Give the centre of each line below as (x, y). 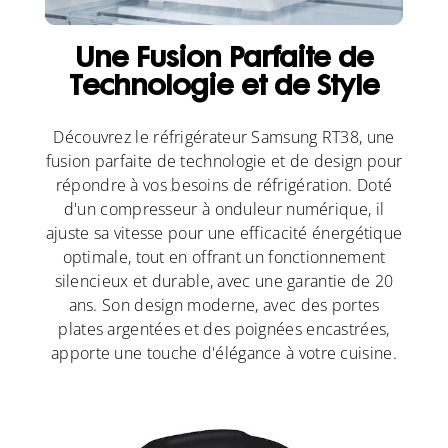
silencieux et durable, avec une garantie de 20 (224, 281)
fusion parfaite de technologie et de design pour (224, 161)
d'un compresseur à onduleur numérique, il (224, 209)
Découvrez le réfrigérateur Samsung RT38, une (224, 137)
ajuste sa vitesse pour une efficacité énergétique (224, 233)
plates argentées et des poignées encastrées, (224, 329)
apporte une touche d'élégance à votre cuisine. (224, 353)
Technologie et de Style (224, 89)
